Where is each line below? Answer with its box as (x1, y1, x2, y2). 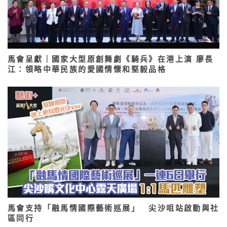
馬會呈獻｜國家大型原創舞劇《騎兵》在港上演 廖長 (8, 53, 214, 64)
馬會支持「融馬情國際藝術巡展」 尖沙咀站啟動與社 (8, 203, 219, 213)
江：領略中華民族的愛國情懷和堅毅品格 (8, 63, 167, 74)
